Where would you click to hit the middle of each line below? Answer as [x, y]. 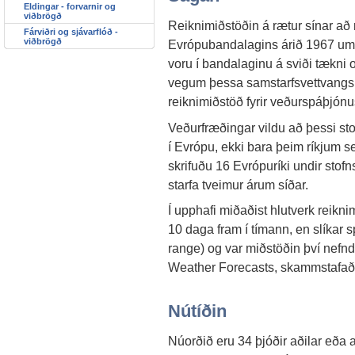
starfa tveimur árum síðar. [238, 184]
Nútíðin [197, 311]
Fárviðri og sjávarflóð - [71, 31]
